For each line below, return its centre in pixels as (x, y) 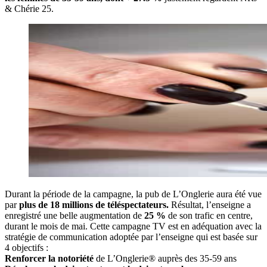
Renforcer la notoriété (49, 259)
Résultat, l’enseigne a (210, 205)
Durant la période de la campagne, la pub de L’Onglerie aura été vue (133, 194)
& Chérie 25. (29, 9)
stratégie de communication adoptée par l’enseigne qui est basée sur (131, 237)
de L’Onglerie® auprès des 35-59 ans (165, 259)
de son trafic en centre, (209, 216)
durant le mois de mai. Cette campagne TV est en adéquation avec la (133, 226)
